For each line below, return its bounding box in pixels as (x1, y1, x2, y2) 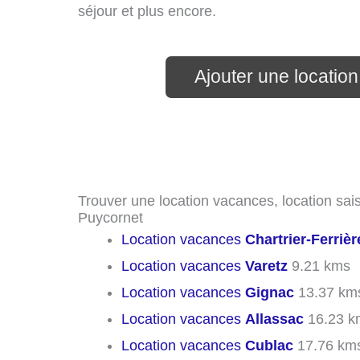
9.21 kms (288, 258, 350, 275)
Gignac (245, 284, 294, 301)
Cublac (245, 337, 293, 354)
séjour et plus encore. (78, 3, 216, 20)
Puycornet (78, 210, 143, 227)
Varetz (245, 258, 288, 275)
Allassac (245, 311, 304, 328)
